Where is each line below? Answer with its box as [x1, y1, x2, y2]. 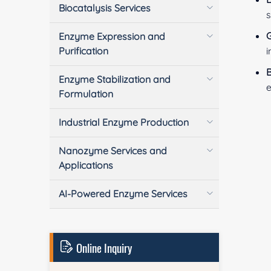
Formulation [59, 88, 114, 100]
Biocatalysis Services [59, 2, 151, 14]
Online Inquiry [74, 239, 132, 256]
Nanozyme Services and [59, 145, 168, 157]
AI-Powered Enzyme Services [59, 188, 188, 200]
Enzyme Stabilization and [59, 73, 171, 85]
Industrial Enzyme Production [59, 116, 189, 128]
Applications [59, 159, 114, 171]
